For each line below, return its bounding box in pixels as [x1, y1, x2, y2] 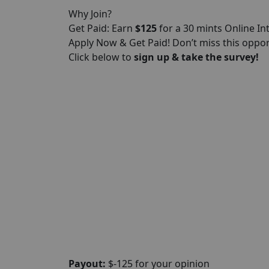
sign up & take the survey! [134, 50, 259, 64]
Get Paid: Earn [68, 22, 135, 35]
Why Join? [68, 7, 112, 20]
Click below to [68, 50, 134, 64]
